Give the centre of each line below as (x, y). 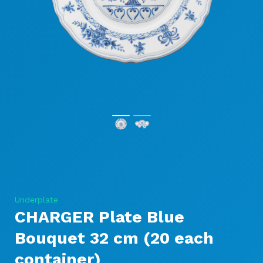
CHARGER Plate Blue (100, 217)
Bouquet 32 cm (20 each (114, 238)
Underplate (36, 200)
